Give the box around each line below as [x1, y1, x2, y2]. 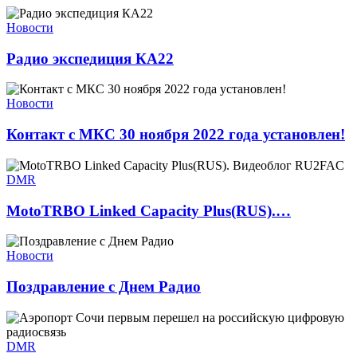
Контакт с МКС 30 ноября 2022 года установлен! [6, 126, 345, 143]
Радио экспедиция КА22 [6, 49, 174, 67]
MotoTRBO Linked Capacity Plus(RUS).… [6, 202, 291, 219]
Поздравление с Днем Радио [6, 278, 201, 296]
